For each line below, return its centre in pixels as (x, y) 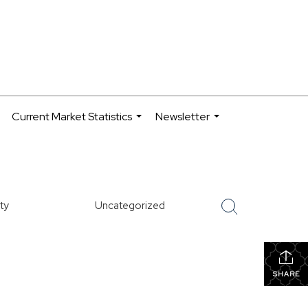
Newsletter (183, 117)
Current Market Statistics (72, 117)
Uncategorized (130, 206)
